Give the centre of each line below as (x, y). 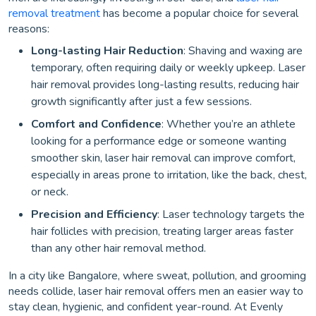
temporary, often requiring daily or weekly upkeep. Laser (168, 67)
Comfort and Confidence (96, 124)
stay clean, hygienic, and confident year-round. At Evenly (146, 306)
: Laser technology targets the (231, 214)
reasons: (29, 29)
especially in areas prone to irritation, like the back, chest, (169, 175)
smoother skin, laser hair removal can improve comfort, (163, 158)
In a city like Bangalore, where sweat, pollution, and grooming (157, 275)
